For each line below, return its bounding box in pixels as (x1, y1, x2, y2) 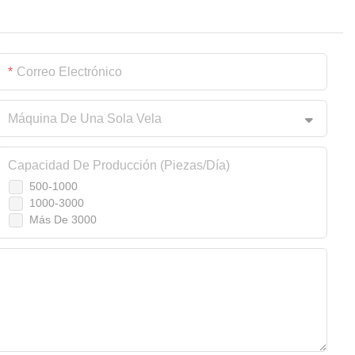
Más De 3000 (29, 213, 97, 227)
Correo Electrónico (17, 65, 122, 79)
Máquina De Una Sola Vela (8, 112, 162, 126)
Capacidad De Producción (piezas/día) (8, 158, 230, 173)
